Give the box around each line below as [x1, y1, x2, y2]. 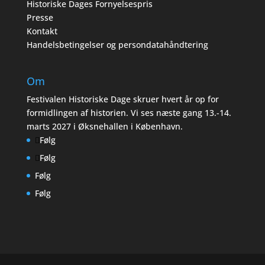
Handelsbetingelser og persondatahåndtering [26, 39, 208, 51]
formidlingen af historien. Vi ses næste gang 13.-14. [26, 107, 231, 119]
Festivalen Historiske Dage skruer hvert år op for [26, 93, 219, 105]
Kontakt [26, 25, 57, 37]
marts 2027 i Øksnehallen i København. [26, 121, 183, 132]
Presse [26, 12, 53, 24]
